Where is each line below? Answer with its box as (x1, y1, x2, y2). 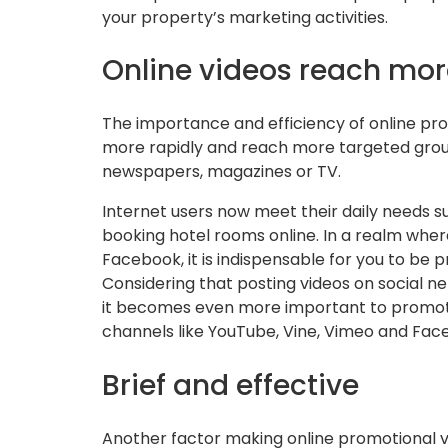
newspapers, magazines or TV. (102, 160, 341, 184)
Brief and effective (102, 365, 359, 405)
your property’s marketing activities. (102, 5, 388, 29)
